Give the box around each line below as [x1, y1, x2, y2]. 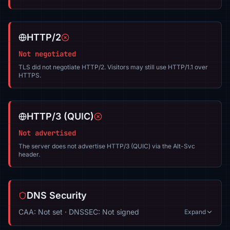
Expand [184, 208, 206, 216]
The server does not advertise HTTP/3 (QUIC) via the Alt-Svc [18, 142, 195, 150]
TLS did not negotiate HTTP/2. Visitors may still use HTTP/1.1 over [18, 63, 208, 71]
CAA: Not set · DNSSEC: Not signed [18, 207, 139, 216]
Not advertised [18, 128, 76, 138]
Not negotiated [18, 49, 76, 59]
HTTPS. [18, 71, 41, 79]
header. [18, 150, 40, 158]
